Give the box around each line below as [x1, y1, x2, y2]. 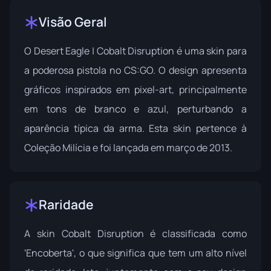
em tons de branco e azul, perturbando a [24, 102, 247, 116]
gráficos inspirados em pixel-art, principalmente [24, 83, 247, 97]
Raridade [39, 196, 94, 214]
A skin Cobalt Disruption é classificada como [24, 227, 247, 241]
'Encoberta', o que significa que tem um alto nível [24, 246, 247, 260]
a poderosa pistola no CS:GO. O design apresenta [24, 64, 247, 77]
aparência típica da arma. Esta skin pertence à [24, 122, 247, 135]
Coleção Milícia [24, 141, 91, 155]
